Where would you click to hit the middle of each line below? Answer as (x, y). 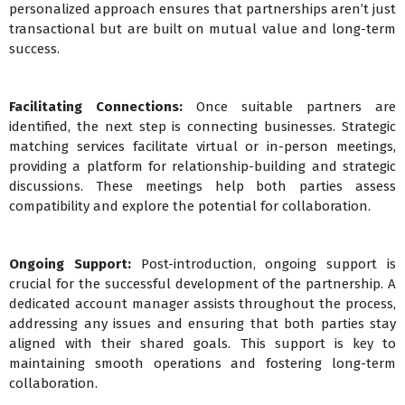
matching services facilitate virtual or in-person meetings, (202, 147)
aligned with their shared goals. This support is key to (202, 344)
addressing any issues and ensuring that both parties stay (202, 324)
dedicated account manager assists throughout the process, (202, 304)
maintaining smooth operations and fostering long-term (202, 364)
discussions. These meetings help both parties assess (202, 187)
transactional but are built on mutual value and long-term (202, 29)
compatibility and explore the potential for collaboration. (190, 207)
